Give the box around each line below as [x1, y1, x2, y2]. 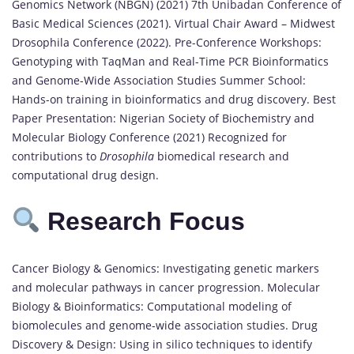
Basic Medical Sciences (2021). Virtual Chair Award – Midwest [12, 15, 335, 31]
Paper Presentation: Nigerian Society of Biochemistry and [12, 110, 314, 126]
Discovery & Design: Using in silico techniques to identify [12, 336, 312, 352]
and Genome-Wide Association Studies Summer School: [12, 72, 306, 88]
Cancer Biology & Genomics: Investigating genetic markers [12, 260, 319, 276]
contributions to [12, 148, 100, 164]
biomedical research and [154, 148, 289, 164]
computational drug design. [12, 167, 159, 183]
